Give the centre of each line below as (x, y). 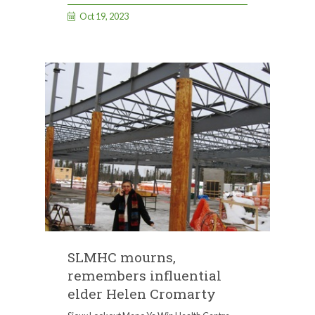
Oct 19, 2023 (104, 16)
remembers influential (144, 275)
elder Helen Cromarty (142, 293)
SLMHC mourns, (122, 257)
